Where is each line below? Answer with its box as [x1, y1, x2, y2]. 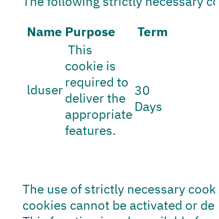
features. [65, 122, 116, 138]
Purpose [65, 23, 116, 40]
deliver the [65, 89, 126, 106]
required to [65, 73, 129, 90]
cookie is [65, 57, 116, 74]
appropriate [65, 106, 133, 122]
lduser [24, 81, 64, 98]
